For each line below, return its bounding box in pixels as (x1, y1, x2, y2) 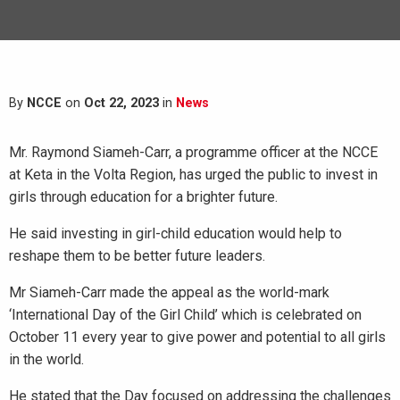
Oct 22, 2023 (84, 96, 159, 111)
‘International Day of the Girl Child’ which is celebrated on (9, 306, 362, 323)
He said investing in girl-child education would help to (9, 225, 342, 242)
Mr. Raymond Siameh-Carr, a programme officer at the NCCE (9, 144, 378, 161)
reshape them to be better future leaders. (9, 247, 265, 264)
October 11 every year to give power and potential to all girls (9, 329, 386, 346)
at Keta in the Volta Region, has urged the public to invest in (9, 166, 378, 183)
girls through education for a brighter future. (9, 188, 278, 205)
